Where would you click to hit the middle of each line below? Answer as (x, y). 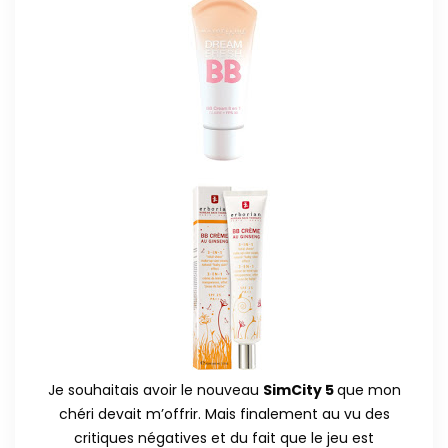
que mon (368, 389)
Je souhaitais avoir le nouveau (155, 389)
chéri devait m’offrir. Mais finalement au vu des (224, 413)
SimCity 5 (299, 389)
